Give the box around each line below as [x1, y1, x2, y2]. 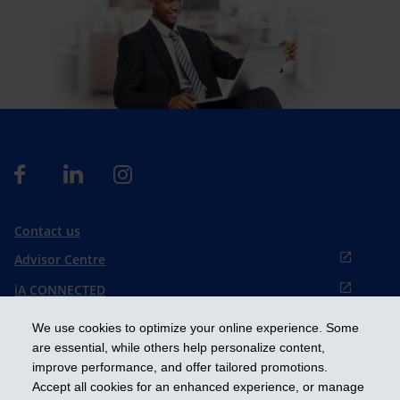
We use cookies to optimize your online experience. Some [32, 321, 359, 336]
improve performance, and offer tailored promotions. [32, 360, 328, 375]
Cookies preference [14, 309, 132, 327]
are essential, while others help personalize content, [32, 340, 325, 355]
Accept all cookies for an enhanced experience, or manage [32, 379, 364, 395]
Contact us [14, 221, 80, 239]
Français [14, 336, 64, 354]
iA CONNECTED [14, 280, 105, 298]
